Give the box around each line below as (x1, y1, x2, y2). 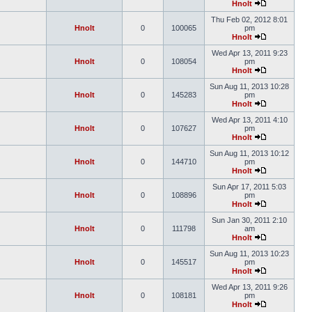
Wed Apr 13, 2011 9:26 (211, 283, 288, 291)
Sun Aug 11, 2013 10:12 (210, 149, 289, 157)
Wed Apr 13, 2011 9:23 (211, 49, 288, 57)
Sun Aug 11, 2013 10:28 (210, 82, 289, 91)
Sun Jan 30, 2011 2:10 (212, 216, 287, 224)
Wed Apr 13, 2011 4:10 (211, 116, 288, 124)
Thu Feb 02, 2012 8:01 (211, 15, 288, 24)
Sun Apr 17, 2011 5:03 (212, 182, 286, 191)
